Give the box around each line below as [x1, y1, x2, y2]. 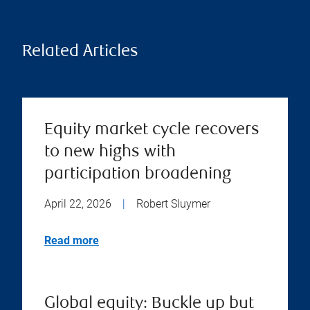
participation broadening [44, 165, 231, 183]
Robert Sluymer [136, 197, 210, 210]
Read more [44, 233, 99, 247]
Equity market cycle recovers [44, 121, 259, 139]
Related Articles [22, 43, 138, 61]
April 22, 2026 [44, 197, 111, 210]
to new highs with [44, 143, 176, 161]
